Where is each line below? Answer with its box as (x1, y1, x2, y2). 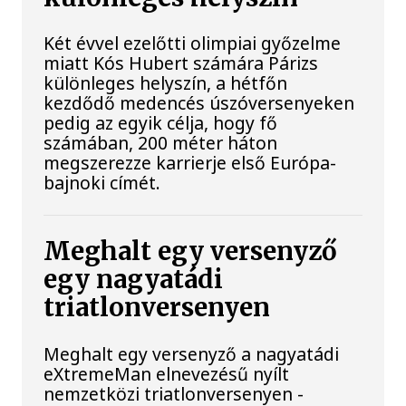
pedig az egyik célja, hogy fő (43, 111, 278, 136)
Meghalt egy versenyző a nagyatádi (43, 341, 340, 366)
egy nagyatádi (43, 264, 224, 296)
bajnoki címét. (43, 170, 161, 196)
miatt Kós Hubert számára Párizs (43, 51, 319, 76)
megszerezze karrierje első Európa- (43, 150, 337, 176)
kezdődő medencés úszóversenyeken (43, 91, 355, 116)
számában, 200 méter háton (43, 130, 278, 156)
